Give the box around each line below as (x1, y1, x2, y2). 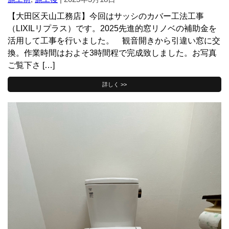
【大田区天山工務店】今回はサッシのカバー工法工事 (8, 12, 204, 21)
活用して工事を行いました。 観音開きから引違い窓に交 (8, 36, 220, 45)
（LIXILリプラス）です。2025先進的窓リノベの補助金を (8, 24, 217, 33)
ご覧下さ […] (8, 61, 55, 70)
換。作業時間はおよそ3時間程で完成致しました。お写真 (8, 49, 217, 58)
